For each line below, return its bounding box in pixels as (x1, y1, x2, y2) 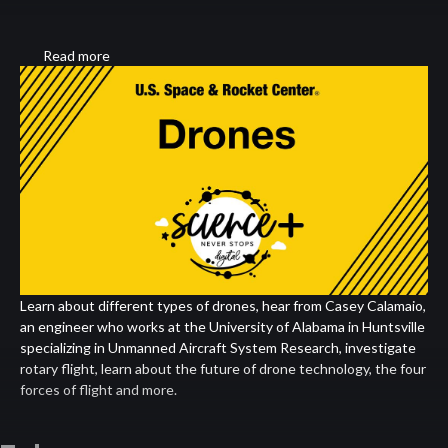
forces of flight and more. (20, 381, 177, 399)
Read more (43, 46, 110, 64)
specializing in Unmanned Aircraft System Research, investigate (20, 339, 416, 357)
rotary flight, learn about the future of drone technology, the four (20, 360, 426, 378)
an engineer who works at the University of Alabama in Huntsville (20, 318, 425, 336)
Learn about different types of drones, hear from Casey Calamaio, (20, 297, 426, 315)
